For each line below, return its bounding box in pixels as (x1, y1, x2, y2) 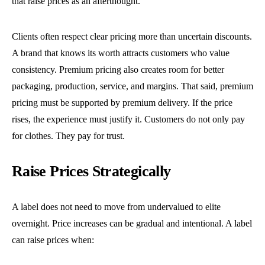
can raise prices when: (12, 235, 94, 245)
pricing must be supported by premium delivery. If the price (12, 98, 232, 108)
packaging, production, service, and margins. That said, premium (12, 81, 253, 92)
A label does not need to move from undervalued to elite (12, 202, 221, 212)
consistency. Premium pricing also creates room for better (12, 64, 224, 75)
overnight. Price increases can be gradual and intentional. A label (12, 218, 252, 229)
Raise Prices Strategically (12, 163, 171, 180)
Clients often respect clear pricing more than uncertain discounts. (12, 31, 252, 42)
